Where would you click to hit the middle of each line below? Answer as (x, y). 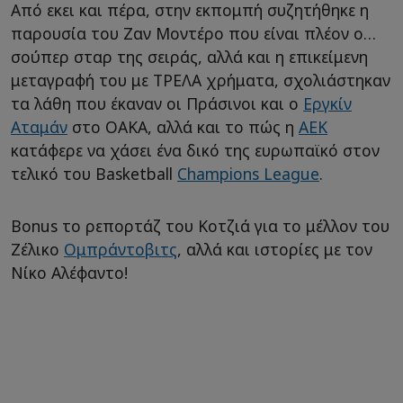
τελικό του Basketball (94, 174)
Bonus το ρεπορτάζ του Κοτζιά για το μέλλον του (200, 226)
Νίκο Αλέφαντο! (69, 273)
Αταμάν (39, 127)
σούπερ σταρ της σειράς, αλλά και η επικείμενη (189, 57)
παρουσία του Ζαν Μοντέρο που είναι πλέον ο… (193, 34)
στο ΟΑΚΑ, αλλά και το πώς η (183, 127)
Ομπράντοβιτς (121, 250)
